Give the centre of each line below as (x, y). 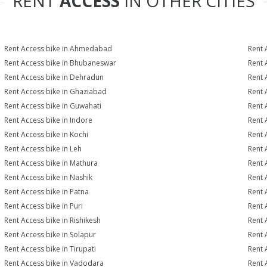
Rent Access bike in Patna (47, 192)
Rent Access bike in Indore (49, 120)
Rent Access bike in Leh (43, 149)
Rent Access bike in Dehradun (54, 77)
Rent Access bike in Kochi (46, 134)
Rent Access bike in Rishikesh (53, 220)
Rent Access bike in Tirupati (50, 249)
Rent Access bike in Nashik (49, 177)
